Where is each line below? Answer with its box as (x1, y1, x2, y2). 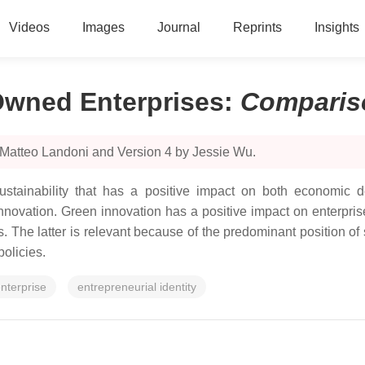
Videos (8, 20, 50, 34)
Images (81, 20, 125, 34)
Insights (314, 20, 359, 34)
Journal (156, 20, 200, 34)
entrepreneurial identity (77, 280, 196, 293)
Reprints (232, 20, 282, 34)
